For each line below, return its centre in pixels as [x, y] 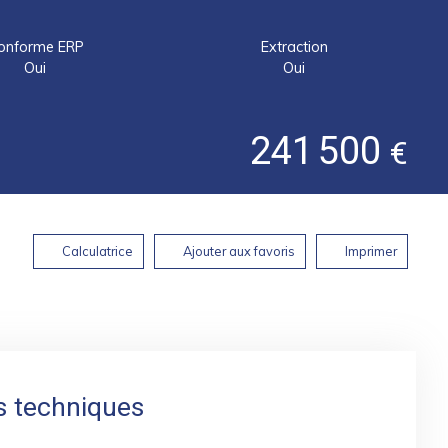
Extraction [294, 47]
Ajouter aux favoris [239, 251]
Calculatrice [97, 251]
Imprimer [371, 251]
